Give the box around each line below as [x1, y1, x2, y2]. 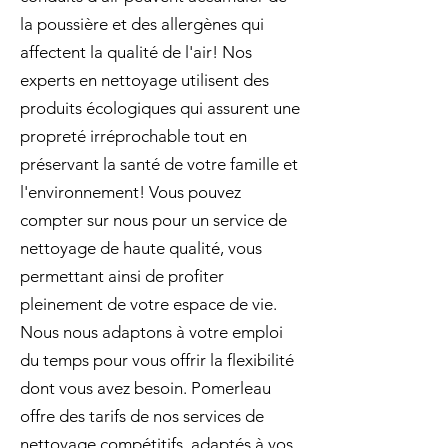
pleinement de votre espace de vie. [20, 294, 277, 314]
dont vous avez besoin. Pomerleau [20, 378, 271, 398]
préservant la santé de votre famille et [20, 154, 298, 174]
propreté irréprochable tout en [20, 126, 247, 146]
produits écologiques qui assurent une [20, 98, 300, 118]
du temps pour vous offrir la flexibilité [20, 350, 294, 370]
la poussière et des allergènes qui [20, 14, 264, 34]
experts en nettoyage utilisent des [20, 70, 269, 90]
